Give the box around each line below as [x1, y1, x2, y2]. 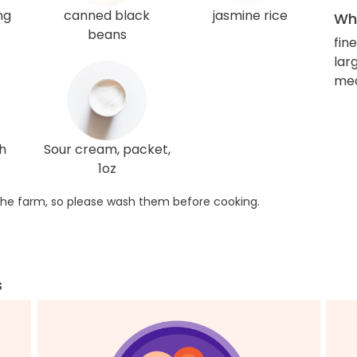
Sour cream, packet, [43, 140, 171, 159]
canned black [64, 6, 150, 25]
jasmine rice [213, 6, 288, 25]
